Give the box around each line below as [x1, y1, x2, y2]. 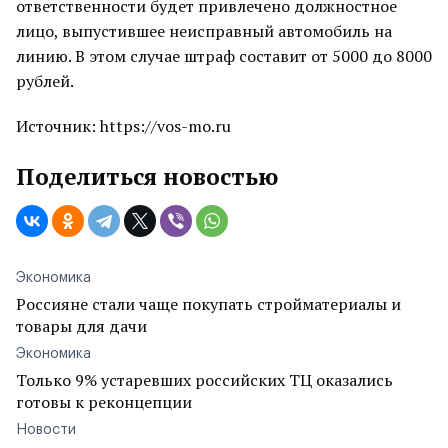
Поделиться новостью [16, 161, 278, 192]
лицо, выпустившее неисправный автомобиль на [16, 20, 392, 42]
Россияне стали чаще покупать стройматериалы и [16, 293, 401, 315]
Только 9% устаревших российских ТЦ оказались [16, 369, 393, 391]
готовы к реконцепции [16, 391, 192, 413]
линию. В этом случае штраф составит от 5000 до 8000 [16, 45, 432, 67]
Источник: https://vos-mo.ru [16, 115, 231, 137]
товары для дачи [16, 315, 147, 337]
